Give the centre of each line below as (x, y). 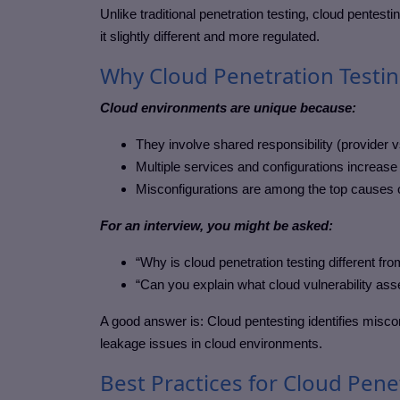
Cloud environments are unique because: (228, 108)
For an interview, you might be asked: (217, 226)
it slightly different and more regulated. (210, 37)
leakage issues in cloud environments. (211, 344)
